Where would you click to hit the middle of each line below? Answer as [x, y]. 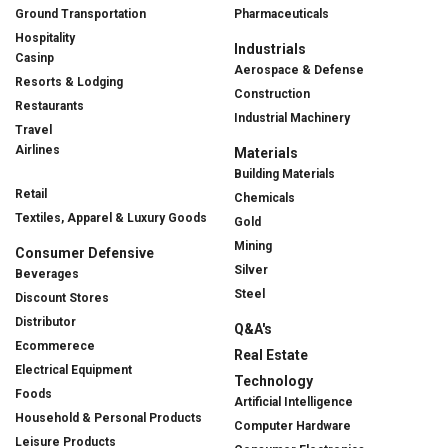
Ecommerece [55, 346]
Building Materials [284, 174]
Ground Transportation [80, 14]
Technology [273, 381]
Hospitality [45, 38]
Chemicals [264, 198]
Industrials [270, 49]
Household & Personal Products [108, 418]
